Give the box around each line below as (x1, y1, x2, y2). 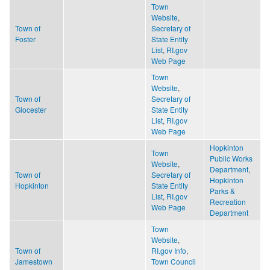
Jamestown (15, 256, 52, 266)
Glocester (15, 104, 46, 115)
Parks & (210, 185, 235, 196)
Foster (15, 33, 36, 44)
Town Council (151, 256, 196, 266)
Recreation (210, 196, 246, 207)
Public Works (210, 152, 253, 163)
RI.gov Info (151, 245, 186, 256)
